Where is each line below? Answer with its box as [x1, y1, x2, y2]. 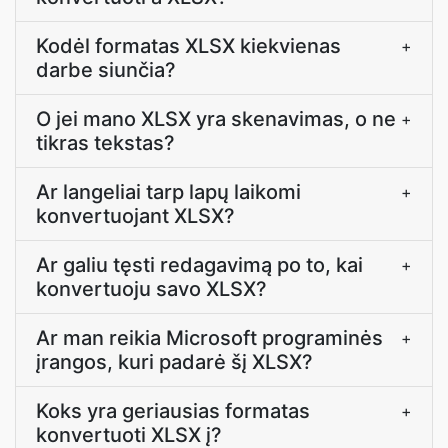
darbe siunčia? [36, 58, 176, 82]
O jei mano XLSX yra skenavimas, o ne [36, 107, 396, 131]
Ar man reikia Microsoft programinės [36, 326, 383, 350]
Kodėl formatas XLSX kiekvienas [36, 34, 341, 58]
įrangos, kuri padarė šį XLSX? [36, 350, 313, 374]
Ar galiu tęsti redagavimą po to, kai [36, 253, 363, 277]
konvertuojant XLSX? [36, 204, 235, 228]
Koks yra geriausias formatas [36, 399, 310, 423]
